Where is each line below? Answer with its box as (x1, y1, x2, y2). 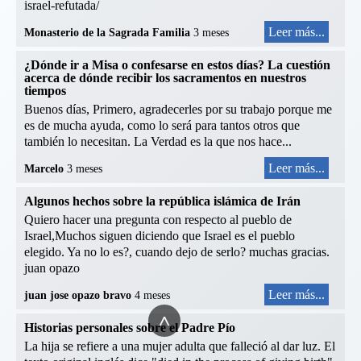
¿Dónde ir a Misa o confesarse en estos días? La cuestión (24, 58, 330, 73)
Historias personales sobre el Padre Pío (24, 321, 235, 335)
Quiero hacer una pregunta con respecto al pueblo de (24, 213, 292, 227)
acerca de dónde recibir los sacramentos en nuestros (24, 71, 306, 85)
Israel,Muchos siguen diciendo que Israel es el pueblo (24, 229, 295, 243)
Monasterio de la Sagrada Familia (24, 27, 193, 39)
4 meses (135, 289, 170, 302)
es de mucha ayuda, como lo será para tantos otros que (24, 118, 300, 133)
